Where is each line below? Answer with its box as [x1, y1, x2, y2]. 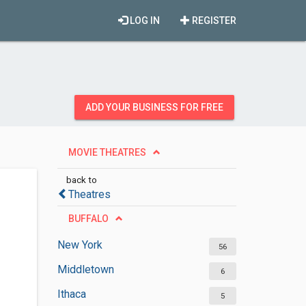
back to [66, 174, 97, 185]
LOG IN [128, 15, 160, 26]
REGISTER [190, 15, 236, 26]
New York [57, 238, 102, 251]
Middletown [57, 263, 114, 276]
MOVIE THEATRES [68, 147, 146, 158]
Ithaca [57, 288, 86, 301]
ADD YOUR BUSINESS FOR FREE [85, 102, 223, 113]
